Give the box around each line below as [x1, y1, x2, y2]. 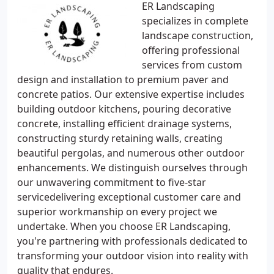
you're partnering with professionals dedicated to [17, 234, 248, 248]
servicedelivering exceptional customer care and [17, 190, 241, 204]
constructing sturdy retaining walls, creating [17, 131, 223, 145]
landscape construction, [142, 29, 253, 42]
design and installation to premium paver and [17, 73, 229, 86]
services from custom [142, 58, 242, 72]
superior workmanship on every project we [17, 205, 217, 218]
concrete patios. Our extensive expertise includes [17, 87, 245, 101]
